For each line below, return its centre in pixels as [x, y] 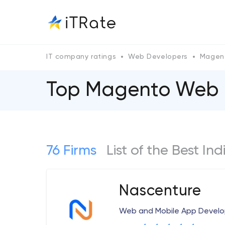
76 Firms [71, 151]
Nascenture [160, 191]
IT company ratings [81, 57]
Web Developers [158, 57]
